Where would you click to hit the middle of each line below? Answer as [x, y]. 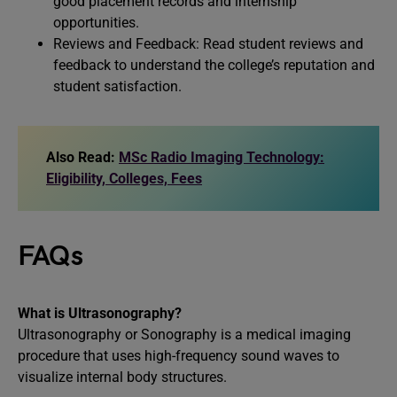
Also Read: [82, 157]
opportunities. [96, 23]
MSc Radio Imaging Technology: [222, 157]
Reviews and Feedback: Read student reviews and [208, 44]
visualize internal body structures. [122, 377]
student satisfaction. [117, 86]
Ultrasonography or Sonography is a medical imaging [184, 335]
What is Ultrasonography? [100, 313]
